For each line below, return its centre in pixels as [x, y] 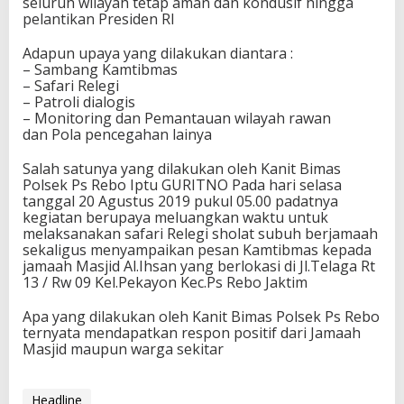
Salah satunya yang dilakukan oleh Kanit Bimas [182, 169]
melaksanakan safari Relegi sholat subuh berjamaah [200, 234]
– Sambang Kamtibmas [100, 69]
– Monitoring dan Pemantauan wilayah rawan [177, 118]
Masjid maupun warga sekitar [123, 349]
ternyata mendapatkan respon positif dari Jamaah [192, 333]
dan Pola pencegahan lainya [117, 134]
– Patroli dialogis [79, 102]
